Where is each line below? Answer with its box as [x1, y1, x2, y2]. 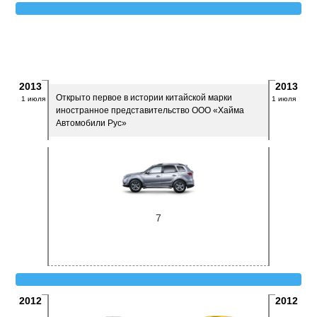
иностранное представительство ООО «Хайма [56, 105, 245, 115]
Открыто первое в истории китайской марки [56, 93, 233, 103]
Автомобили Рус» [56, 118, 127, 128]
